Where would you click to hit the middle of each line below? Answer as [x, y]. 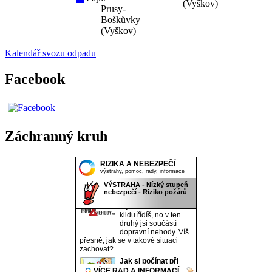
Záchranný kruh [56, 136]
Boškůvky [121, 19]
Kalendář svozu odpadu [50, 53]
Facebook [35, 79]
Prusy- [113, 8]
